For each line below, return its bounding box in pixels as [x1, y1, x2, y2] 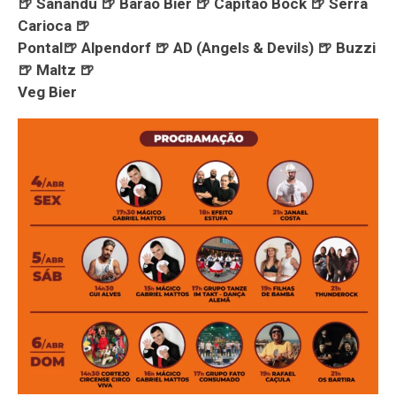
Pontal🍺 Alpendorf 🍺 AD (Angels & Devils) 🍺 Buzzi [18, 38, 376, 57]
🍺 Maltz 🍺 [18, 60, 95, 79]
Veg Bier [18, 82, 77, 101]
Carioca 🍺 [18, 16, 90, 34]
